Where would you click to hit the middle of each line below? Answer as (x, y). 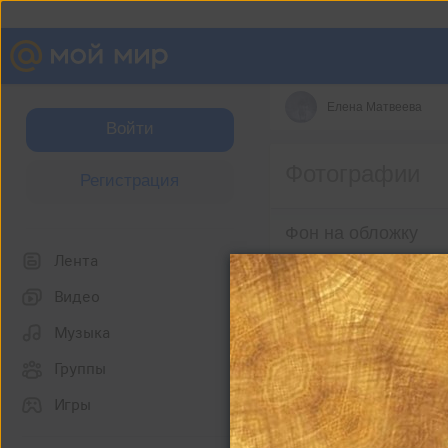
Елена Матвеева (374, 107)
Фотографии (352, 173)
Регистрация (129, 180)
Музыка (81, 333)
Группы (79, 369)
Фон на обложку (351, 233)
